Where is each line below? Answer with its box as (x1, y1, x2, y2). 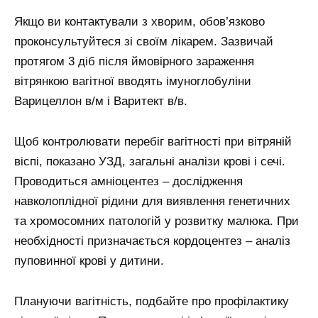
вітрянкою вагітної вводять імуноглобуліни (14, 75, 251, 89)
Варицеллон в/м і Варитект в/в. (14, 94, 187, 109)
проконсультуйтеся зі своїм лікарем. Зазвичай (14, 35, 273, 49)
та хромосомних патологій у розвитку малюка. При (14, 214, 299, 229)
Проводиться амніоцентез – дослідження (14, 175, 243, 189)
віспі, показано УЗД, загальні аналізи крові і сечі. (14, 155, 285, 169)
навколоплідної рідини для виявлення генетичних (14, 194, 290, 209)
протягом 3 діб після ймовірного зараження (14, 55, 254, 69)
